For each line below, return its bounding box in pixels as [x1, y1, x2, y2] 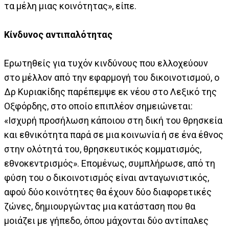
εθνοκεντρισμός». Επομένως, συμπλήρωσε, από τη [4, 157, 215, 169]
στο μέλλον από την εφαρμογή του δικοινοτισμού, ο [4, 72, 219, 83]
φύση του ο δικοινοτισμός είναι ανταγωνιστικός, [4, 172, 209, 183]
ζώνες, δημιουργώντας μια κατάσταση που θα [4, 200, 195, 212]
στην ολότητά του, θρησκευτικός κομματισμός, [4, 143, 201, 154]
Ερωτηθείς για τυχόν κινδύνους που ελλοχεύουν [4, 57, 208, 68]
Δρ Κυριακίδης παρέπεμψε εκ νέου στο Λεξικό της [4, 86, 217, 97]
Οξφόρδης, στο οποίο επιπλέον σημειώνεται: [4, 100, 193, 111]
